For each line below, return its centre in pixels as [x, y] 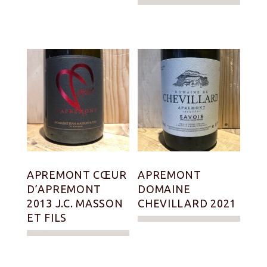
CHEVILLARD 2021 [187, 203]
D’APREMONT [64, 189]
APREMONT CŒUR [77, 174]
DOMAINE [164, 189]
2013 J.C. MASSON [75, 203]
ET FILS [47, 217]
